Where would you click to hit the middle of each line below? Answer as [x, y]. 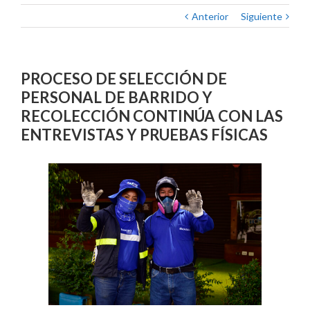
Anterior [210, 17]
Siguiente [262, 17]
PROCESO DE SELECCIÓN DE [124, 79]
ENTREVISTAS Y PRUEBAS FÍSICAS [144, 135]
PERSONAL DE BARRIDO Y [117, 98]
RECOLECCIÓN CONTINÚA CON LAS [152, 116]
